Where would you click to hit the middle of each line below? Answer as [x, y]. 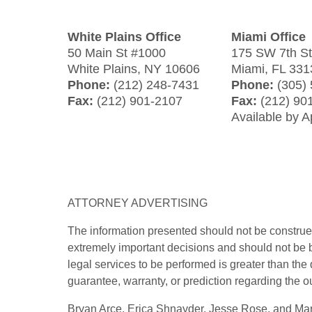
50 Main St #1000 [117, 53]
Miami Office [268, 37]
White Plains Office [124, 37]
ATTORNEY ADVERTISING [138, 203]
